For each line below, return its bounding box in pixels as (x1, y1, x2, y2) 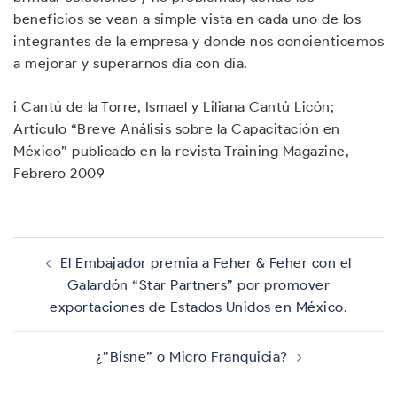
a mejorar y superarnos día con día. (13, 55, 248, 72)
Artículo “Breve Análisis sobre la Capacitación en (13, 121, 340, 137)
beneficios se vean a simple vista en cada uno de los (13, 11, 361, 27)
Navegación (12, 233, 127, 259)
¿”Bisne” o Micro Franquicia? (95, 348, 288, 365)
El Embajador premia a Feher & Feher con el (59, 254, 352, 271)
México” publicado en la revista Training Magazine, (13, 143, 349, 160)
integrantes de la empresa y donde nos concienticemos (13, 33, 384, 50)
